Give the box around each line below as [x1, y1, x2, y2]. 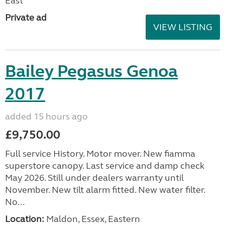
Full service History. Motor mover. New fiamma [5, 148, 195, 159]
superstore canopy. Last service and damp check [5, 160, 204, 171]
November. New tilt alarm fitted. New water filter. [5, 184, 205, 195]
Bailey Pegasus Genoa [5, 60, 178, 82]
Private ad [5, 12, 47, 23]
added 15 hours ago [5, 110, 88, 122]
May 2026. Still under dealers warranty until [5, 172, 184, 183]
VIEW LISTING [153, 21, 212, 33]
